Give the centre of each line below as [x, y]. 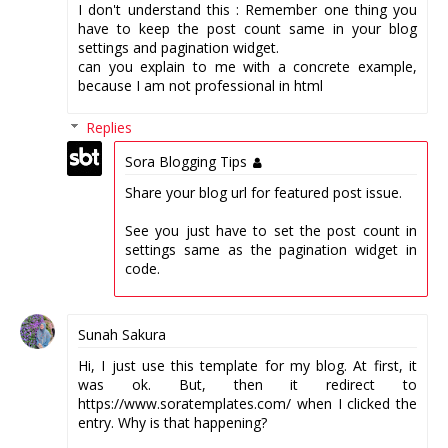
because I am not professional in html [200, 86]
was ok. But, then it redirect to [247, 384]
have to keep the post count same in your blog [247, 29]
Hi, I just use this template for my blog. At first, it [247, 365]
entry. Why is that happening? [172, 422]
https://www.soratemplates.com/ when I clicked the [247, 403]
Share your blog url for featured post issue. [263, 193]
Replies [109, 128]
